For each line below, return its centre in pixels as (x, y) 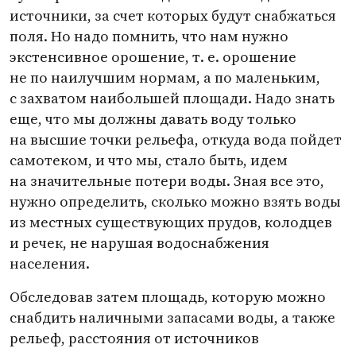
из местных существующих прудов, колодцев (171, 222)
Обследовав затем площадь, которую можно (168, 297)
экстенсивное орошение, (101, 57)
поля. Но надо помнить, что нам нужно (149, 36)
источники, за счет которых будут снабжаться (173, 15)
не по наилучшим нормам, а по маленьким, (165, 77)
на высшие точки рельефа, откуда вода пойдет (176, 139)
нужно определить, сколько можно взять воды (175, 201)
